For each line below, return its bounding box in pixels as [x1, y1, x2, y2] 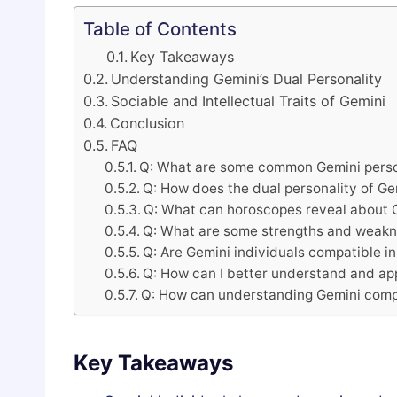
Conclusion [110, 114, 185, 133]
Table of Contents [83, 18, 237, 41]
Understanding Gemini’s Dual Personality [111, 70, 383, 89]
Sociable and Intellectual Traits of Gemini [111, 92, 386, 111]
